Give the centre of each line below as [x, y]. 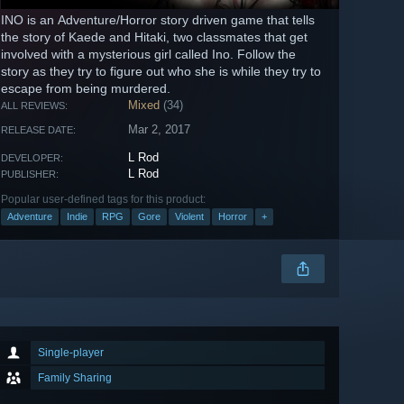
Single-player [71, 353]
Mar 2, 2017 [160, 130]
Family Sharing [75, 378]
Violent [189, 217]
